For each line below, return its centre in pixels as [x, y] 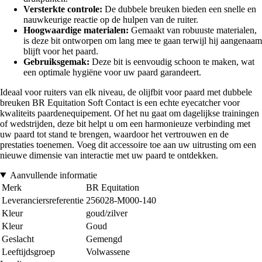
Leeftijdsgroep [28, 251]
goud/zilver [107, 213]
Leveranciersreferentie [43, 200]
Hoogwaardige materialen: [76, 30]
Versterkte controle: [63, 9]
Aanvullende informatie [53, 175]
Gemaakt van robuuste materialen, [193, 30]
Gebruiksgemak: [56, 61]
